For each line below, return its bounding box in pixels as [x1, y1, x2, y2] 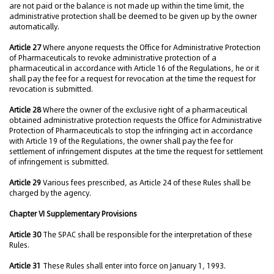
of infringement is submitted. [9, 157, 109, 167]
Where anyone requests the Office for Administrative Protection [43, 42, 261, 53]
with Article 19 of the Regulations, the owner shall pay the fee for [9, 136, 233, 146]
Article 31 [9, 261, 43, 271]
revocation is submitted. [9, 84, 93, 94]
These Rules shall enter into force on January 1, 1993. [43, 261, 226, 271]
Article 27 [9, 42, 43, 53]
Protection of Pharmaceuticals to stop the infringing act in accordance [9, 125, 253, 136]
